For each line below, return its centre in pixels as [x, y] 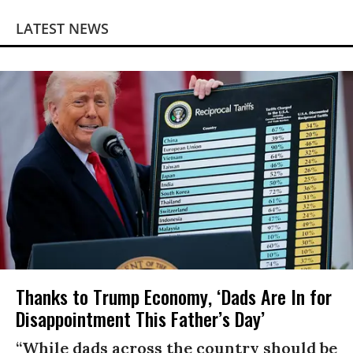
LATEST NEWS [62, 29]
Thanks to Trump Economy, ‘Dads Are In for [174, 297]
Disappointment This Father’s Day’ [140, 319]
